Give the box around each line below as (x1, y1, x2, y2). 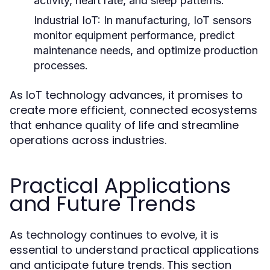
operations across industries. (10, 133, 166, 148)
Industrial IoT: (34, 14, 101, 27)
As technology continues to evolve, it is (10, 227, 219, 242)
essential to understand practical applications (10, 242, 259, 257)
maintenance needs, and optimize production (34, 44, 258, 57)
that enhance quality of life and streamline (10, 118, 239, 133)
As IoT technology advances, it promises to (10, 87, 243, 102)
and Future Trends (10, 189, 196, 218)
